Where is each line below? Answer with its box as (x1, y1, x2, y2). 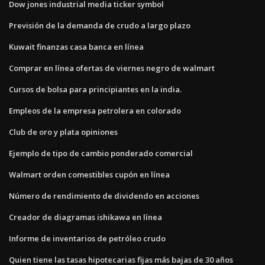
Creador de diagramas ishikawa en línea (9, 211, 162, 222)
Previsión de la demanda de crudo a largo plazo (9, 20, 190, 31)
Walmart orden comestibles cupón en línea (9, 169, 170, 180)
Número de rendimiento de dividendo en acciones (9, 190, 199, 201)
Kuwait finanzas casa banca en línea (9, 41, 144, 52)
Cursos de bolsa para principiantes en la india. (9, 83, 182, 95)
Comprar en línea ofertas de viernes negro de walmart (9, 62, 215, 73)
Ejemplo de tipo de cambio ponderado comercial (9, 147, 193, 159)
